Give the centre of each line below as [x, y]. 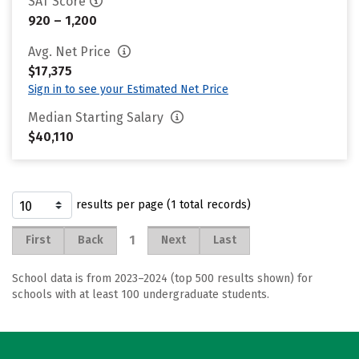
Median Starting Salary [97, 117]
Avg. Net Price [71, 52]
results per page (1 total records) [163, 205]
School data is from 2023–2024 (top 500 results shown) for [162, 278]
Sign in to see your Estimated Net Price [128, 89]
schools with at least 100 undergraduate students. [141, 294]
